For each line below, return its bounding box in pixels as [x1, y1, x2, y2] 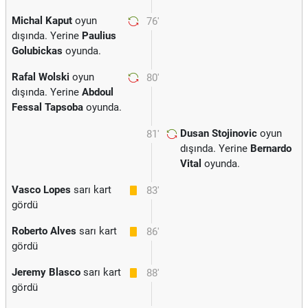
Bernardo [250, 142, 291, 155]
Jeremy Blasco [12, 266, 80, 278]
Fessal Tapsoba [12, 101, 83, 113]
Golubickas [12, 45, 63, 57]
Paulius [82, 30, 116, 42]
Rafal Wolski [12, 71, 69, 83]
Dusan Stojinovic [180, 127, 257, 140]
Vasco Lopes [12, 184, 71, 196]
